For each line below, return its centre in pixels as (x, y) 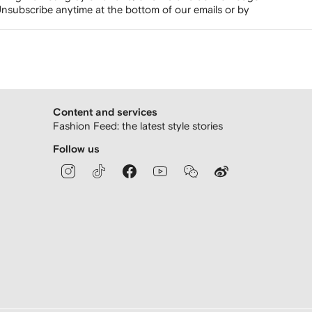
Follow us (76, 149)
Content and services (105, 112)
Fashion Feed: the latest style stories (138, 126)
